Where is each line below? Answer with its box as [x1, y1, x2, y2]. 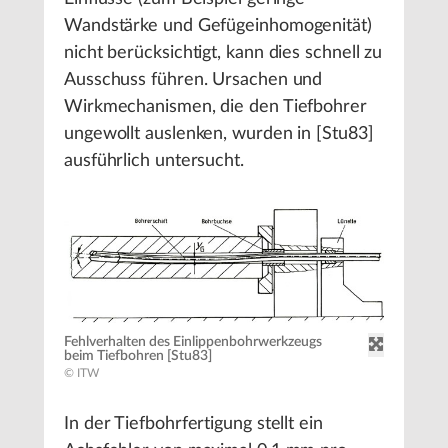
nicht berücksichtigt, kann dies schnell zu [64, 44, 383, 62]
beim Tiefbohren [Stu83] [64, 349, 212, 364]
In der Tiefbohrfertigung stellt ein [64, 415, 323, 434]
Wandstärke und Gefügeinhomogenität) [64, 17, 372, 35]
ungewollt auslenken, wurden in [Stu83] [64, 125, 374, 143]
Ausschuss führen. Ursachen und [64, 71, 323, 89]
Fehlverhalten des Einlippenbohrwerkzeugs [64, 335, 322, 350]
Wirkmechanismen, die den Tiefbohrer [64, 98, 367, 116]
